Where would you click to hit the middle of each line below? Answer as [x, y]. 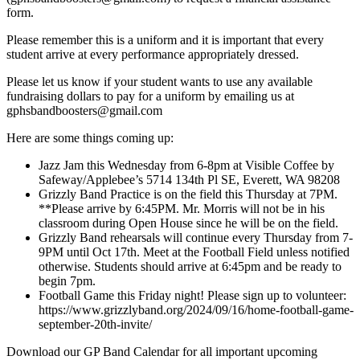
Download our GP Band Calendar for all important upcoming [162, 351]
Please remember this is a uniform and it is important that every [165, 39]
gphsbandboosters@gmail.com [84, 110]
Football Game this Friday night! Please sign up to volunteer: [192, 295]
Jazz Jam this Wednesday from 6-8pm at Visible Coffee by [186, 165]
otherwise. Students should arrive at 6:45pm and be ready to [190, 266]
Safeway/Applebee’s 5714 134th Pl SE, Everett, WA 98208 [189, 179]
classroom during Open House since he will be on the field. [188, 223]
